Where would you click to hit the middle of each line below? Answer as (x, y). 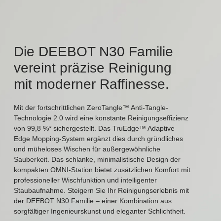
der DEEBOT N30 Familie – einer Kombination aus (93, 201)
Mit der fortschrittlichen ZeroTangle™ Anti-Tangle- (91, 107)
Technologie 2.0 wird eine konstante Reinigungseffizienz (101, 118)
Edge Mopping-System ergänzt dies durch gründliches (99, 138)
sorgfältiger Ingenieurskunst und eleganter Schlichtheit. (100, 211)
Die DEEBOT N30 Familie (94, 51)
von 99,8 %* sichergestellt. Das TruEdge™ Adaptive (94, 128)
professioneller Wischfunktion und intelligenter (86, 180)
